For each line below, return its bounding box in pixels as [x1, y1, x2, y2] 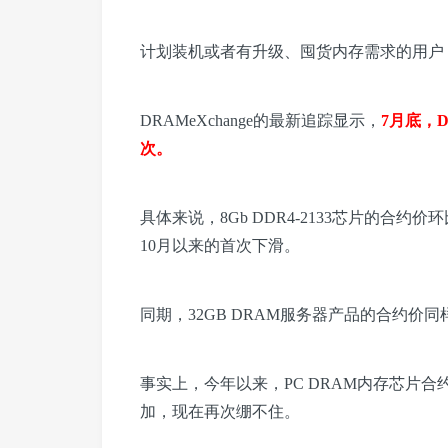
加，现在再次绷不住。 [140, 403, 300, 421]
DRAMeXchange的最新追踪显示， [140, 112, 381, 130]
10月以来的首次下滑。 [140, 237, 300, 255]
